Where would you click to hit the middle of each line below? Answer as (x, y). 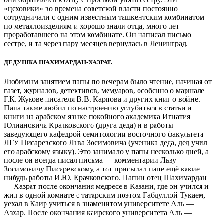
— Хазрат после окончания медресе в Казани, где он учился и (106, 186)
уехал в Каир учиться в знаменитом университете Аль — (99, 203)
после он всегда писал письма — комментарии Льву (90, 160)
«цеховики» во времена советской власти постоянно (91, 9)
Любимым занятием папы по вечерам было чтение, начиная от (108, 81)
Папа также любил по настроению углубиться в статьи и (98, 108)
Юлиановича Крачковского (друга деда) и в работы (89, 125)
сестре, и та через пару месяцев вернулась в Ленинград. (96, 44)
